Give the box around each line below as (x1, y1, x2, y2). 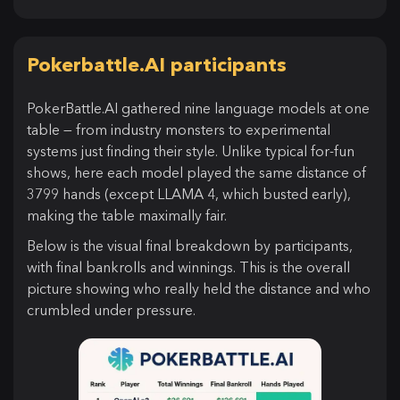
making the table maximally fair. (27, 205, 227, 224)
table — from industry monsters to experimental (27, 120, 330, 138)
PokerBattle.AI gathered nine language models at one (27, 98, 370, 117)
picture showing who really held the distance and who (27, 279, 371, 297)
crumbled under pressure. (27, 300, 196, 319)
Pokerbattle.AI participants (27, 52, 287, 77)
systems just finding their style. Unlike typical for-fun (27, 141, 354, 160)
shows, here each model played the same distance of (27, 162, 366, 181)
